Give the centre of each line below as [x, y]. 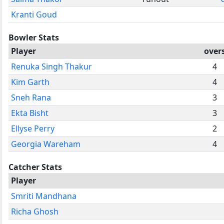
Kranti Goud [34, 14]
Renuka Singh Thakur [51, 66]
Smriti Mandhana [44, 196]
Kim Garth [30, 82]
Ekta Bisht [30, 113]
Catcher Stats [35, 167]
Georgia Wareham [46, 144]
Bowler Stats [34, 37]
